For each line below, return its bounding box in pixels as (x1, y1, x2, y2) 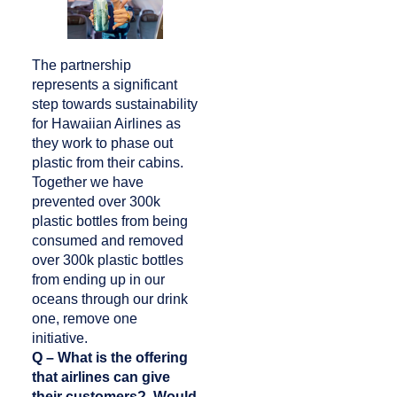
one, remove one (31, 311, 137, 327)
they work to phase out (31, 136, 173, 152)
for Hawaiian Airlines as (31, 116, 181, 132)
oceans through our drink (31, 292, 188, 307)
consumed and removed (31, 233, 183, 249)
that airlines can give (31, 370, 170, 385)
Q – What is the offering (31, 350, 188, 366)
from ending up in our (31, 272, 165, 288)
